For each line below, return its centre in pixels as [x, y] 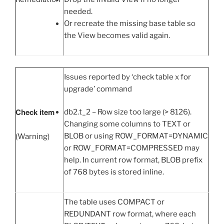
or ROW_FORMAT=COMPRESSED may [132, 148]
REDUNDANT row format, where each [130, 214]
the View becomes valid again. [117, 35]
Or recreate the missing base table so [130, 23]
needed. [78, 11]
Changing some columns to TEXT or [127, 124]
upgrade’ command [98, 89]
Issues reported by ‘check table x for [127, 77]
